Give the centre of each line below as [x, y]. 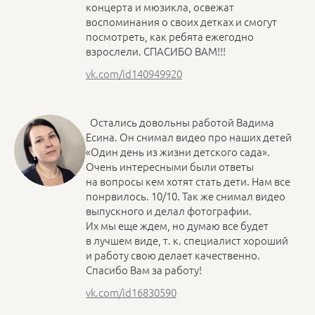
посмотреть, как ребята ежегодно [170, 36]
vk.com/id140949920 [134, 73]
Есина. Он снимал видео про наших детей [189, 136]
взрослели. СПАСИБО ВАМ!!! [156, 51]
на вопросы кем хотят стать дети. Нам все [188, 181]
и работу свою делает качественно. [173, 255]
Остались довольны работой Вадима [180, 122]
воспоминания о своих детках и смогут [181, 21]
